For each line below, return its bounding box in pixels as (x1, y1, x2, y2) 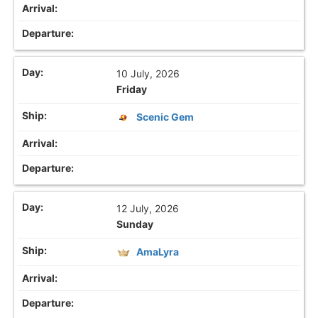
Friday (116, 82, 148, 95)
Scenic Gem (136, 110, 194, 123)
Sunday (116, 217, 154, 230)
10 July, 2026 (116, 67, 180, 79)
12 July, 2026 (116, 202, 180, 214)
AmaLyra (136, 245, 180, 258)
